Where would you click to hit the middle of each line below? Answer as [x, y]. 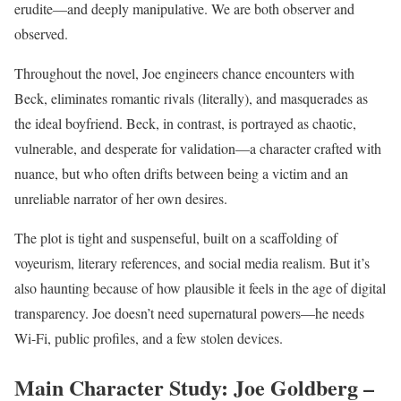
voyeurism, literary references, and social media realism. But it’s [192, 262]
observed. [41, 33]
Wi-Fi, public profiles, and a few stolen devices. [149, 337]
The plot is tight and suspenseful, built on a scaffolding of [176, 237]
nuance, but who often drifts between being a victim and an [181, 173]
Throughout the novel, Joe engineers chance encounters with [184, 73]
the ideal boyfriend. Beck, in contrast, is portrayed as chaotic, [185, 123]
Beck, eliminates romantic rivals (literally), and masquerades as [191, 98]
